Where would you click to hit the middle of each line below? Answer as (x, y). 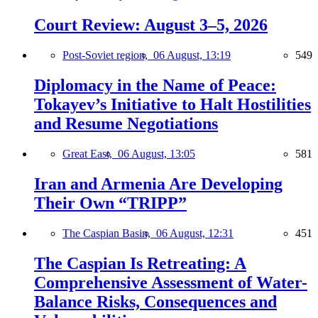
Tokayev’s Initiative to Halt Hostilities (172, 104)
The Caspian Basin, (109, 233)
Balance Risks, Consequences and (155, 301)
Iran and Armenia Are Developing (158, 183)
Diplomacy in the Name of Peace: (155, 85)
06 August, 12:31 (195, 233)
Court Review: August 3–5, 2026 (151, 25)
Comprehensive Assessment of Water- (171, 282)
